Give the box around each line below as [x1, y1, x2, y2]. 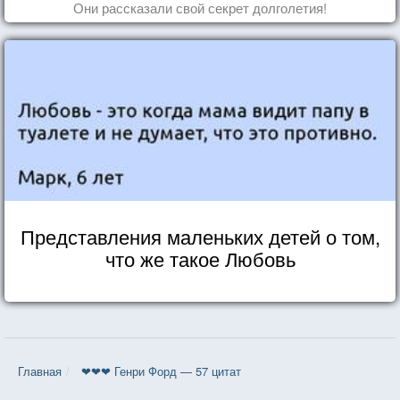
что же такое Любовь [104, 244, 296, 272]
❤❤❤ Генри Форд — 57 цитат [81, 362, 241, 379]
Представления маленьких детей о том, [20, 221, 380, 250]
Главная [18, 362, 62, 379]
